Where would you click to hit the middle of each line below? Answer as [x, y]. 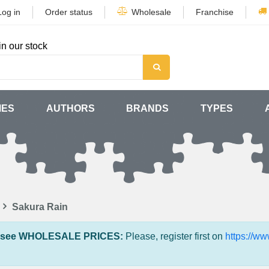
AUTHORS [70, 108]
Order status [69, 12]
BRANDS [148, 108]
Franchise [215, 12]
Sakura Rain [40, 207]
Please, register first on [174, 236]
